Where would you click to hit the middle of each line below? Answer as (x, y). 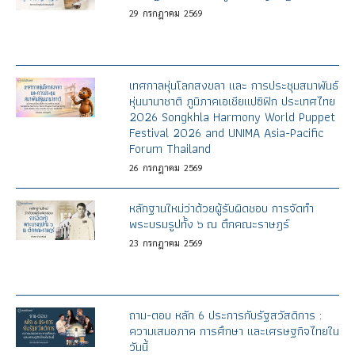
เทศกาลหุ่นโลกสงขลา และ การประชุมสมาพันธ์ (233, 85)
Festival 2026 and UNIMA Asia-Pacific (226, 132)
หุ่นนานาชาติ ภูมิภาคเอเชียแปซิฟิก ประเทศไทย (232, 101)
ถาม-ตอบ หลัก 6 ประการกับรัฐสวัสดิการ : (225, 315)
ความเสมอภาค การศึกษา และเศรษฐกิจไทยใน (234, 331)
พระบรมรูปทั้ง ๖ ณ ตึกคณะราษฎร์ (209, 223)
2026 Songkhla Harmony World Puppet (232, 116)
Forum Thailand (170, 148)
